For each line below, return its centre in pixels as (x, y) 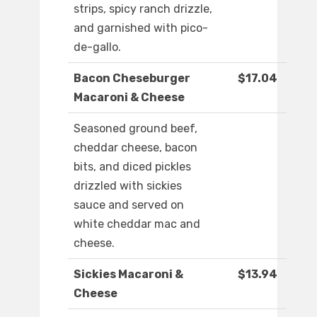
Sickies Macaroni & (128, 275)
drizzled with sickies (128, 186)
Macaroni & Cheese (129, 98)
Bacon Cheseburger (132, 79)
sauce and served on (129, 205)
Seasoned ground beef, (136, 129)
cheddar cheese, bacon (136, 148)
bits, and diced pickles (132, 167)
